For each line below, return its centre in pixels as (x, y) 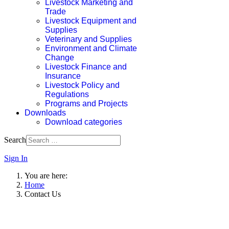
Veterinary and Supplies (88, 39)
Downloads (45, 113)
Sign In (16, 158)
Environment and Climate (91, 48)
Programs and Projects (86, 104)
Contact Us (43, 194)
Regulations (67, 94)
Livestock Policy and (82, 85)
